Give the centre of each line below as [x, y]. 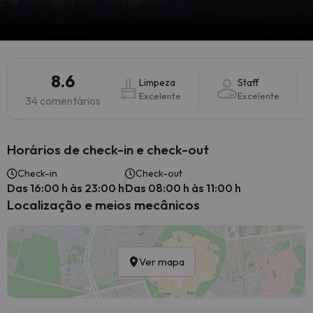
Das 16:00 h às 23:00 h [66, 188]
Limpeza [157, 82]
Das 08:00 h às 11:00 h [183, 188]
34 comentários [63, 101]
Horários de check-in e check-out [108, 150]
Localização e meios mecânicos [103, 205]
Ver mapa [162, 262]
